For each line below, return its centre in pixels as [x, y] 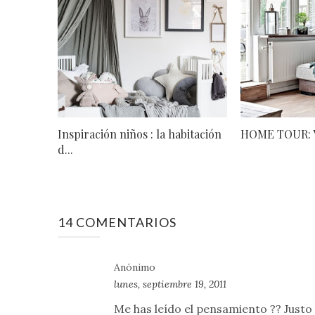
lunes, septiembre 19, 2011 [170, 284]
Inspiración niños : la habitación [140, 134]
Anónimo [135, 267]
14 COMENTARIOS [117, 222]
